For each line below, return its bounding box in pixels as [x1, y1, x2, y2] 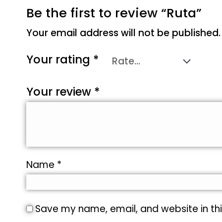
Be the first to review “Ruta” [26, 4, 202, 22]
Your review [26, 83, 94, 100]
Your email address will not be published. [26, 26, 221, 40]
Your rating [26, 51, 93, 67]
